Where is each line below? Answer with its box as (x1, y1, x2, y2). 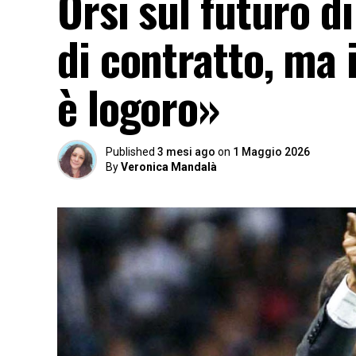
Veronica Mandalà (121, 161, 217, 173)
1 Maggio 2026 (233, 145, 310, 158)
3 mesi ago (157, 145, 215, 158)
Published (106, 145, 155, 158)
